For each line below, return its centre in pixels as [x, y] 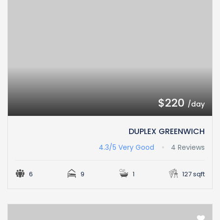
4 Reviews [188, 148]
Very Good [136, 148]
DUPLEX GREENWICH [167, 132]
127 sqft [192, 174]
